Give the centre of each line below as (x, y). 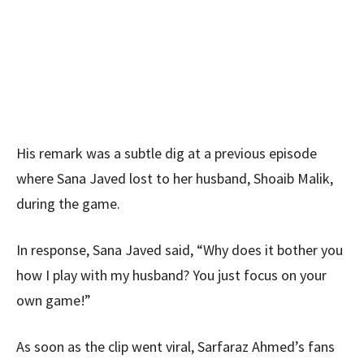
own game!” (54, 301)
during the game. (68, 204)
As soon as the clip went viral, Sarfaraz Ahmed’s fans (175, 347)
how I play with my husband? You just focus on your (171, 275)
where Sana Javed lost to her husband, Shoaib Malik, (175, 179)
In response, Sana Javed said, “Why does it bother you (180, 250)
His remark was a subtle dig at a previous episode (167, 154)
